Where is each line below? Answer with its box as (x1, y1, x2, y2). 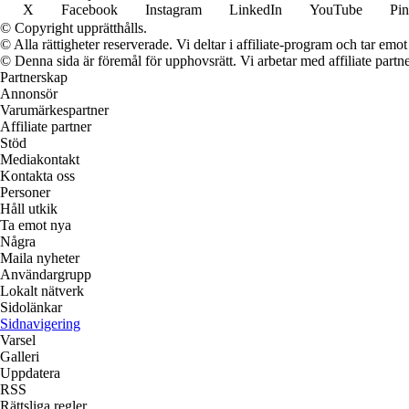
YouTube (309, 2, 362, 18)
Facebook (61, 2, 118, 18)
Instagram (145, 2, 202, 18)
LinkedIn (229, 2, 282, 18)
